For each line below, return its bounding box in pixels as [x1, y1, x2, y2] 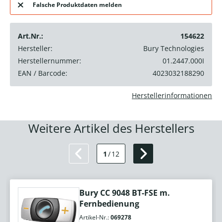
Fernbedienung [79, 198, 139, 210]
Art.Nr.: [18, 31, 43, 41]
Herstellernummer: [18, 56, 81, 66]
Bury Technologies [143, 44, 204, 54]
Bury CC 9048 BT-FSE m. [79, 187, 170, 199]
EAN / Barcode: [18, 68, 67, 78]
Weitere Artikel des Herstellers [28, 120, 194, 137]
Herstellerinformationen [132, 91, 212, 101]
